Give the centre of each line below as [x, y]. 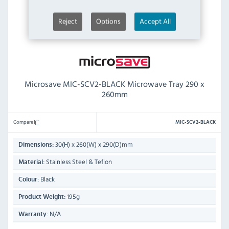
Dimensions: [36, 145]
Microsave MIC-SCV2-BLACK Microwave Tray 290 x [114, 84]
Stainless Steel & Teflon [78, 162]
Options [108, 21]
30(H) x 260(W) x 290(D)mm [93, 145]
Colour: [29, 180]
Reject [68, 21]
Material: [31, 163]
